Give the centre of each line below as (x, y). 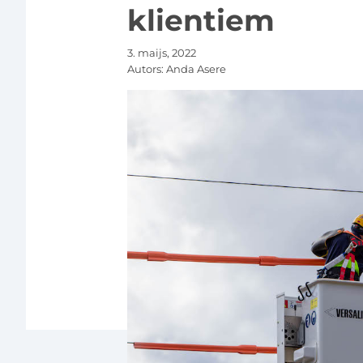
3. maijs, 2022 (161, 52)
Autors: (146, 68)
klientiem (201, 20)
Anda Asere (196, 68)
